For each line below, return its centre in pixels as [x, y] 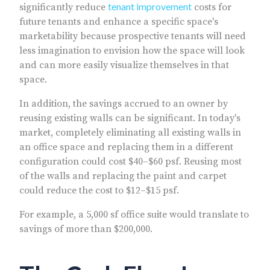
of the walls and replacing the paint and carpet [123, 176]
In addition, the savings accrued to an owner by [124, 103]
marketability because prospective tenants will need [133, 36]
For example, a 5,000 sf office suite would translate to [134, 214]
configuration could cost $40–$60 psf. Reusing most [130, 161]
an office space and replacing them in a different [126, 147]
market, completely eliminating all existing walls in [130, 132]
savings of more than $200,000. [86, 229]
